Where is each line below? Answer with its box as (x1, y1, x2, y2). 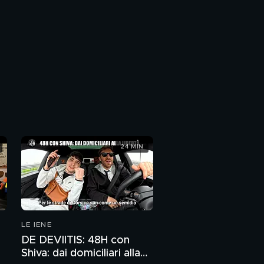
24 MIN (120, 143, 144, 150)
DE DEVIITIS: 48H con (21, 235, 130, 246)
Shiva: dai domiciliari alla (21, 248, 140, 259)
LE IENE (21, 221, 52, 228)
